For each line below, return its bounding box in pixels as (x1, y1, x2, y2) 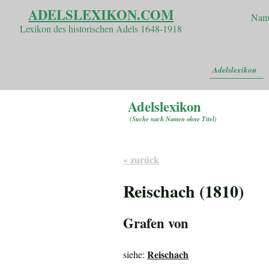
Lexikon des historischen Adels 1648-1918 (20, 22, 183, 35)
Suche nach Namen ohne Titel (132, 113, 215, 123)
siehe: (123, 247, 148, 261)
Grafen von (123, 213, 189, 234)
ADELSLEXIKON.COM (28, 5, 174, 25)
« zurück (123, 153, 160, 167)
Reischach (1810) (123, 179, 244, 204)
